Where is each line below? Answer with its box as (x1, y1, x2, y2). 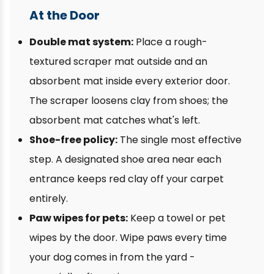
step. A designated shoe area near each (29, 152, 221, 166)
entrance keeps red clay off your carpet (29, 172, 224, 186)
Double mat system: (29, 35, 133, 49)
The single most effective (117, 133, 242, 147)
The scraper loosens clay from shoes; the (29, 94, 228, 108)
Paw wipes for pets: (29, 211, 128, 225)
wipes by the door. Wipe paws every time (29, 231, 227, 245)
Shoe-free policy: (29, 133, 117, 147)
